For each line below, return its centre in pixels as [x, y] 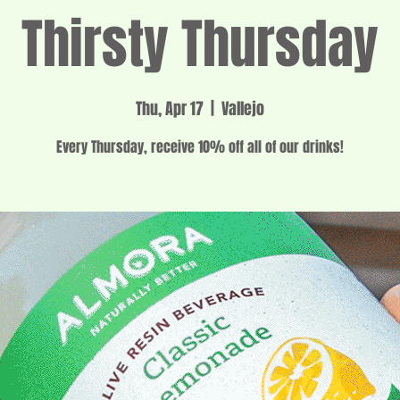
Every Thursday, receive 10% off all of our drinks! [200, 146]
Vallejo [243, 108]
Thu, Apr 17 [170, 108]
